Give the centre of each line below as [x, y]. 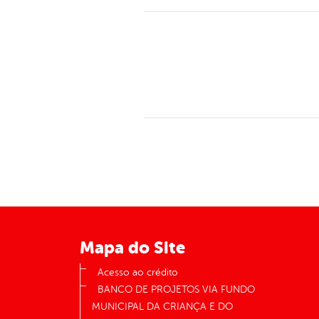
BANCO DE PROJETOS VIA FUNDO [176, 290]
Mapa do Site [132, 248]
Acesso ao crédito [138, 273]
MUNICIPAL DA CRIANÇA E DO [162, 307]
